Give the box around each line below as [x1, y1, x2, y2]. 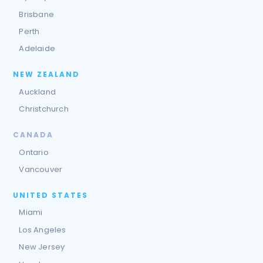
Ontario [19, 146, 49, 158]
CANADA [13, 130, 54, 140]
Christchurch [19, 103, 69, 115]
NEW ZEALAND [13, 69, 80, 80]
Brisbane [19, 8, 54, 20]
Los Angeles [19, 224, 66, 235]
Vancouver [19, 164, 63, 176]
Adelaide [19, 43, 55, 55]
